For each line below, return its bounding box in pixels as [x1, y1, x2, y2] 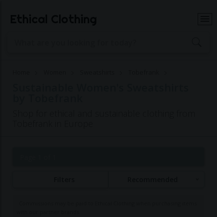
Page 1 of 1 [20, 153, 57, 162]
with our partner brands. [16, 208, 81, 216]
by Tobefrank [13, 91, 83, 105]
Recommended [127, 175, 178, 184]
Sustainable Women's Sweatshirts [13, 80, 189, 94]
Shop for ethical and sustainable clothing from [13, 108, 196, 119]
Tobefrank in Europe [13, 118, 93, 129]
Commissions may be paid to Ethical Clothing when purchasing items [19, 200, 197, 207]
